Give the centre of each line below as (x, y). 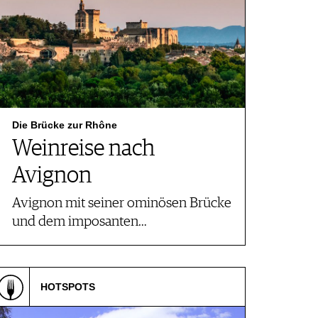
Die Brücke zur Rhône (65, 125)
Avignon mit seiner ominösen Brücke (122, 203)
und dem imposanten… (79, 222)
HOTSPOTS (68, 287)
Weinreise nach (83, 149)
